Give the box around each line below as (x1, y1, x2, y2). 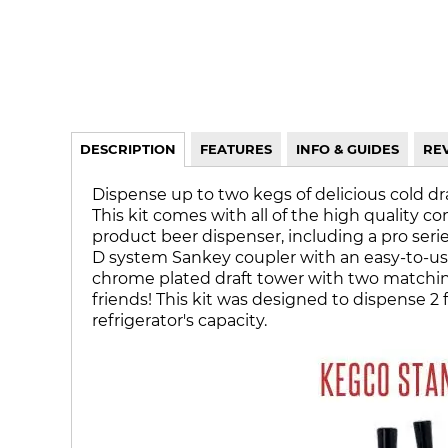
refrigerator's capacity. (91, 310, 267, 331)
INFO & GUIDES (295, 141, 399, 158)
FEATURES (199, 141, 272, 158)
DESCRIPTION (79, 141, 176, 158)
